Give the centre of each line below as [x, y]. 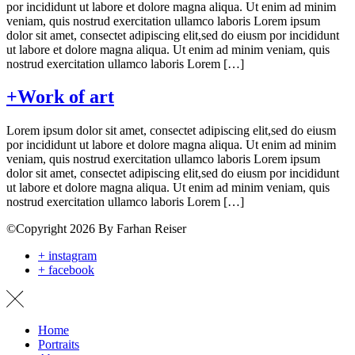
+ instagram [67, 256]
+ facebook [66, 270]
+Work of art [60, 97]
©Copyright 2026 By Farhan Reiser [96, 229]
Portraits [59, 345]
